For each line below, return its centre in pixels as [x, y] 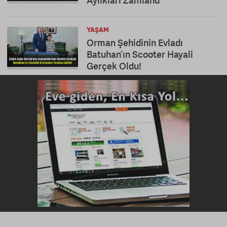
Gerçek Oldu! [114, 66]
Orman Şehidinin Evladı [135, 43]
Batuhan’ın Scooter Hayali [140, 54]
